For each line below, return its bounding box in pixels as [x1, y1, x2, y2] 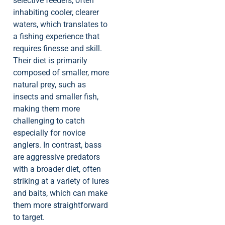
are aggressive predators [13, 152, 100, 162]
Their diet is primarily [13, 55, 87, 65]
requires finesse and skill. [13, 43, 102, 53]
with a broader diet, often [13, 164, 101, 174]
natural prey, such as [13, 79, 86, 89]
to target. [13, 212, 45, 222]
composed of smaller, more [13, 67, 109, 77]
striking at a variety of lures [13, 176, 109, 186]
